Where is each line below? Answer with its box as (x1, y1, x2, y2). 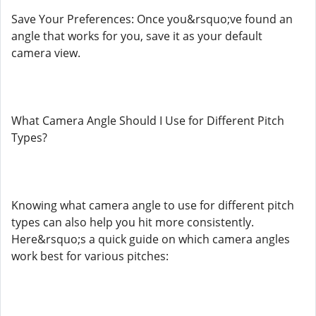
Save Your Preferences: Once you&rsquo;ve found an (11, 11, 293, 27)
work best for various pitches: (11, 248, 169, 264)
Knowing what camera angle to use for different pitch (11, 197, 294, 213)
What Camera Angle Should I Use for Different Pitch (11, 113, 284, 128)
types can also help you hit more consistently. (11, 214, 254, 230)
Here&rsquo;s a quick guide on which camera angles (11, 231, 290, 247)
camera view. (11, 45, 80, 61)
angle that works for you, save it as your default (11, 28, 262, 44)
